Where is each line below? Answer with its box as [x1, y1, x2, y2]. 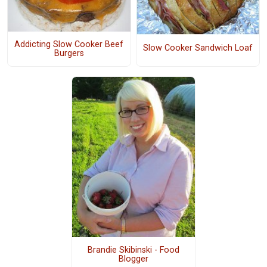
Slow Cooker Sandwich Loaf [142, 42, 253, 53]
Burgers [54, 48, 84, 58]
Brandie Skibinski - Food [87, 245, 179, 256]
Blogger [118, 254, 148, 265]
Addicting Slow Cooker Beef [14, 39, 124, 49]
